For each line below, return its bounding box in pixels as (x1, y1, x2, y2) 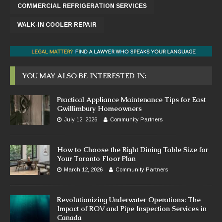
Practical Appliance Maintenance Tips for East (57, 95, 206, 104)
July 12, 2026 (64, 116, 97, 122)
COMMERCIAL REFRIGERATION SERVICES (17, 2, 147, 9)
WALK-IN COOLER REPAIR (17, 21, 97, 28)
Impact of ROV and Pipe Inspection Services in (57, 204, 207, 213)
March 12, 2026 (64, 166, 103, 172)
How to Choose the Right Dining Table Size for (57, 145, 208, 154)
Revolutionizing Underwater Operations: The (57, 195, 201, 204)
